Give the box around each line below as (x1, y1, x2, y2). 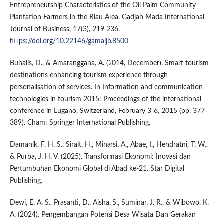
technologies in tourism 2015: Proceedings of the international (9, 96, 201, 103)
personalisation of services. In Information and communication (9, 84, 203, 91)
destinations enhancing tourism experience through (9, 72, 168, 79)
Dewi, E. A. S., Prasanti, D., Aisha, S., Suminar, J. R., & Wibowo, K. (9, 199, 209, 207)
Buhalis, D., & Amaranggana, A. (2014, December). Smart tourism (9, 60, 209, 67)
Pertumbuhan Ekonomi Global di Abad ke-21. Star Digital (9, 165, 184, 173)
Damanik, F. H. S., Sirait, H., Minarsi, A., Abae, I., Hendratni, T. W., (9, 141, 208, 149)
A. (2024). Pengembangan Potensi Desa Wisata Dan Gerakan (9, 211, 196, 219)
